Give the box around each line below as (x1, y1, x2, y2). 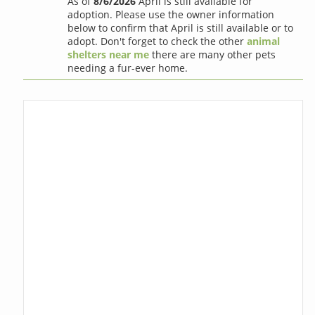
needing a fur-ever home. (67, 60, 188, 75)
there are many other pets (149, 47, 276, 61)
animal (247, 34, 281, 48)
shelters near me (67, 47, 150, 61)
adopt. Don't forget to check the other (67, 34, 247, 48)
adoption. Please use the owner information (67, 7, 275, 21)
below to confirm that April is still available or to (67, 20, 294, 34)
